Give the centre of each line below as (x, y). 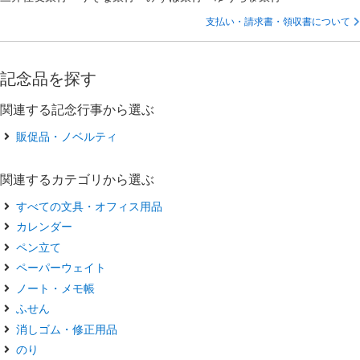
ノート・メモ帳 (55, 288)
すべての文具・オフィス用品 (89, 206)
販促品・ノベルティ (67, 136)
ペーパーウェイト (61, 268)
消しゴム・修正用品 (67, 329)
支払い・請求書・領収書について (278, 21)
